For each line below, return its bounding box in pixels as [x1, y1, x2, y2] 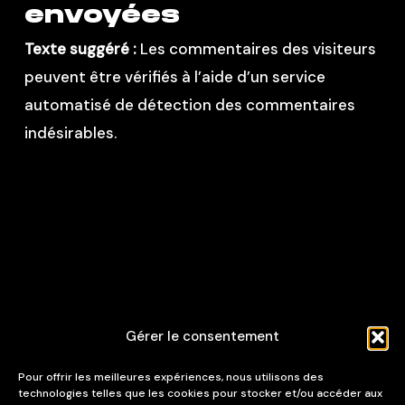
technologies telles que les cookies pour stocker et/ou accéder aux [18, 386, 382, 400]
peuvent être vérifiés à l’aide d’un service [24, 67, 325, 87]
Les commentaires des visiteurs [139, 39, 376, 59]
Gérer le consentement [126, 327, 279, 345]
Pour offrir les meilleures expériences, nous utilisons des [18, 370, 324, 384]
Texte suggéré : [24, 39, 140, 59]
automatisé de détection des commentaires [24, 95, 355, 115]
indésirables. [24, 123, 117, 143]
